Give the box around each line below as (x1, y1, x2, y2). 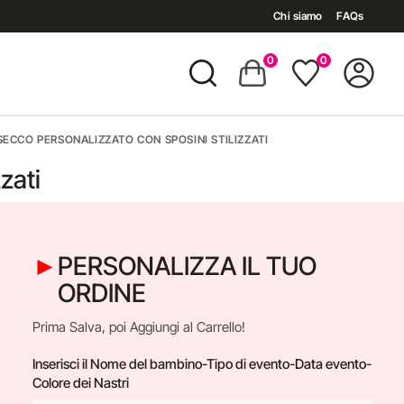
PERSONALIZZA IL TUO (57, 251, 317, 281)
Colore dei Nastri (32, 374, 129, 391)
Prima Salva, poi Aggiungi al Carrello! (32, 318, 245, 335)
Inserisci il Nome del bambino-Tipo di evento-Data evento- (32, 355, 372, 372)
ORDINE (57, 278, 146, 308)
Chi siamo (273, 9, 323, 23)
